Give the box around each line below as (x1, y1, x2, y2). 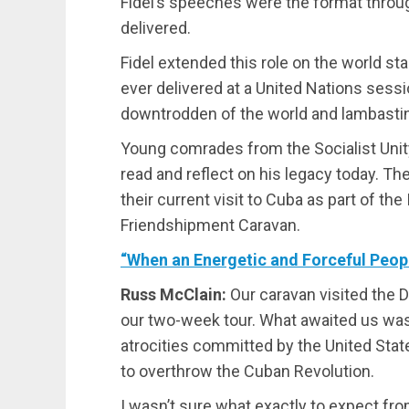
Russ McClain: (121, 285, 230, 305)
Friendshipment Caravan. (121, 215, 300, 236)
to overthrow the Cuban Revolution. (121, 362, 374, 382)
